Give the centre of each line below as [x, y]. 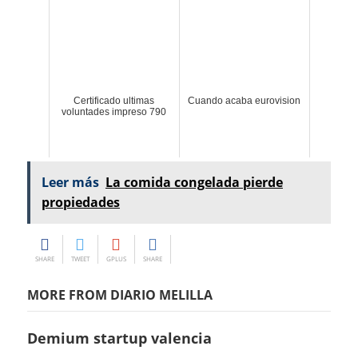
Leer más [70, 183]
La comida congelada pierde [194, 183]
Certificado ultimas [114, 101]
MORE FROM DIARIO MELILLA [119, 295]
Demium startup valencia [124, 338]
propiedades [80, 203]
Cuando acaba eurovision [245, 101]
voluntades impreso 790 [114, 112]
